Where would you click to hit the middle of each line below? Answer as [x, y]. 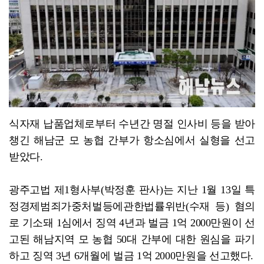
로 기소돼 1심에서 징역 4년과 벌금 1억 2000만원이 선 [132, 223]
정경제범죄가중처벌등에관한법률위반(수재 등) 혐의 [132, 207]
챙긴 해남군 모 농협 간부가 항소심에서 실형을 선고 [132, 141]
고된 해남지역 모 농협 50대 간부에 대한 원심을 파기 [132, 240]
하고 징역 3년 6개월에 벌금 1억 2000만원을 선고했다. [131, 256]
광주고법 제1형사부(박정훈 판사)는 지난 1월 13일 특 [132, 190]
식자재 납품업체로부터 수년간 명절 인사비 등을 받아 [132, 124]
